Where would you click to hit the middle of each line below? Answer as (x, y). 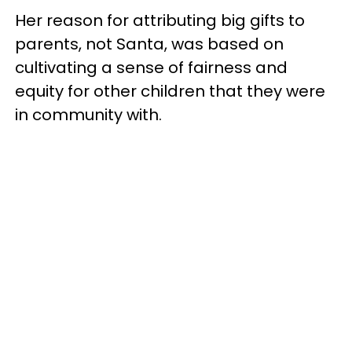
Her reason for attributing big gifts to (160, 20)
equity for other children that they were (170, 91)
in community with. (88, 115)
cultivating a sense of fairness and (151, 68)
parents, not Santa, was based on (149, 44)
